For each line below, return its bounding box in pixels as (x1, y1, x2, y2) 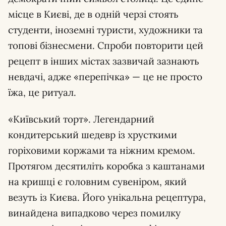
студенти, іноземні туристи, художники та (8, 24, 203, 36)
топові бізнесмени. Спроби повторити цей (8, 39, 203, 52)
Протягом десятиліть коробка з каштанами (8, 160, 205, 173)
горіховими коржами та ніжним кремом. (8, 144, 195, 157)
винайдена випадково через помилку (8, 207, 181, 219)
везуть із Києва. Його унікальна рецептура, (8, 191, 206, 204)
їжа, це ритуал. (8, 86, 76, 99)
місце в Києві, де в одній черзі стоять (8, 8, 179, 21)
